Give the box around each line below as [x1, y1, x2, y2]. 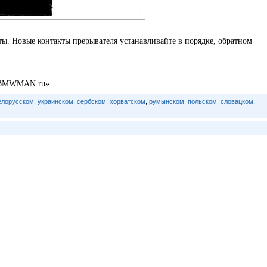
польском [187, 98, 217, 105]
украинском [37, 98, 73, 105]
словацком [220, 98, 253, 105]
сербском [76, 98, 106, 105]
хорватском [109, 98, 145, 105]
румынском [148, 98, 184, 105]
